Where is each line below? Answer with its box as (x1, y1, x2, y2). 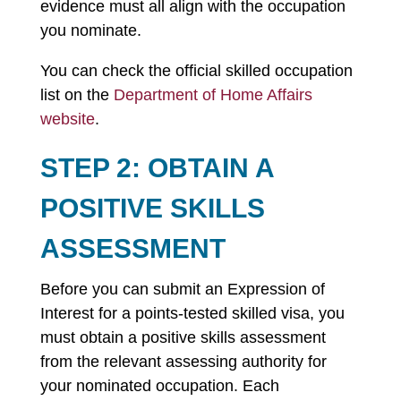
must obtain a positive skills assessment (39, 328, 326, 346)
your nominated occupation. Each (39, 377, 279, 395)
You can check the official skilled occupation (39, 62, 353, 80)
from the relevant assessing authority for (39, 353, 327, 371)
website (39, 110, 95, 128)
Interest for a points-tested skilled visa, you (39, 304, 345, 322)
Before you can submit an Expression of (39, 280, 325, 298)
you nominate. (39, 21, 141, 39)
